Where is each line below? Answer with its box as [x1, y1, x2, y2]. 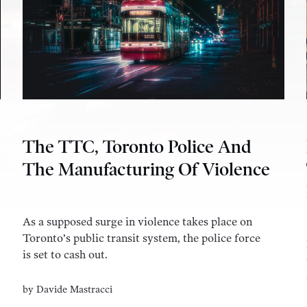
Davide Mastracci [36, 283, 113, 295]
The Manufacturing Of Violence [23, 159, 271, 181]
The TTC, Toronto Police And [23, 136, 252, 158]
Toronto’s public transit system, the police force [23, 231, 261, 245]
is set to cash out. [23, 247, 108, 261]
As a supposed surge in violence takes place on [23, 214, 253, 228]
